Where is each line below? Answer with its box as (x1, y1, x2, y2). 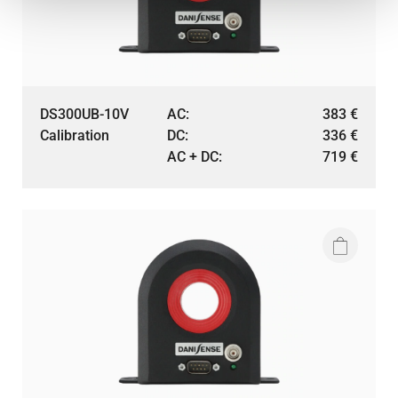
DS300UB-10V (40, 106, 129, 123)
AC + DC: (167, 148, 223, 165)
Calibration (40, 127, 109, 144)
